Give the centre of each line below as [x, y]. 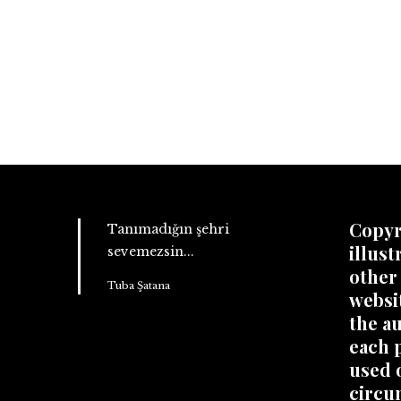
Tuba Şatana [139, 286]
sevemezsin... [151, 252]
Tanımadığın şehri [168, 229]
